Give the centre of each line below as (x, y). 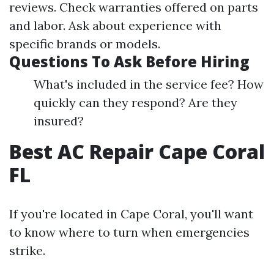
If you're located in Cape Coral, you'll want (131, 214)
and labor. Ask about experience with (115, 26)
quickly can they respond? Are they (135, 103)
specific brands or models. (85, 44)
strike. (27, 251)
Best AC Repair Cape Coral (137, 152)
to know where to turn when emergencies (129, 232)
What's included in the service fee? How (149, 84)
